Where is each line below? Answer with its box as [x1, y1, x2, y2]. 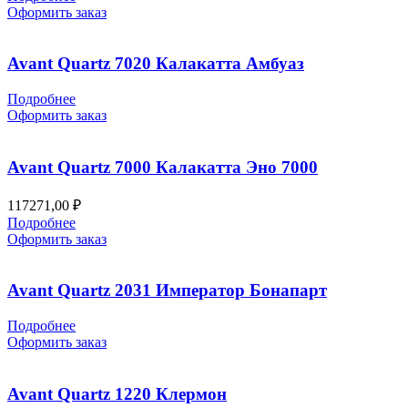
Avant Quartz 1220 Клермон [7, 383, 227, 403]
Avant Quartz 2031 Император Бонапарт [7, 280, 327, 301]
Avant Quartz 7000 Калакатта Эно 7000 [7, 157, 318, 177]
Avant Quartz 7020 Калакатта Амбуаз [7, 54, 304, 74]
